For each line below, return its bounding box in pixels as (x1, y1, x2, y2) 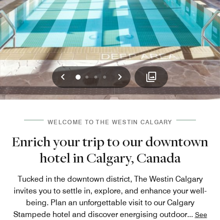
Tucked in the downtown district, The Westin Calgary (17, 174, 203, 184)
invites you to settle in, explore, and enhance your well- (13, 186, 207, 195)
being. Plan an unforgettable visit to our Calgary (26, 197, 194, 207)
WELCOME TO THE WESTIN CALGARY (48, 118, 172, 126)
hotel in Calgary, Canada (39, 148, 181, 166)
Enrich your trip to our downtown (12, 132, 208, 150)
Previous (62, 69, 108, 83)
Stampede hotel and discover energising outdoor (13, 209, 187, 219)
